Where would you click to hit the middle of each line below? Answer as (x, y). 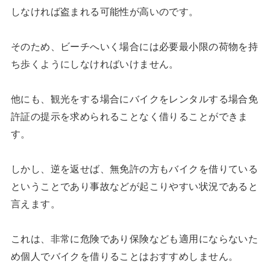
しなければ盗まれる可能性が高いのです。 (105, 11)
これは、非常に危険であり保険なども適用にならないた (134, 238)
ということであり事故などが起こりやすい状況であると (134, 186)
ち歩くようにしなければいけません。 (95, 64)
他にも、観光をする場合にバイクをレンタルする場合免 (134, 99)
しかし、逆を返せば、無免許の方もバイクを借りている (134, 168)
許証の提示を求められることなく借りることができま (129, 116)
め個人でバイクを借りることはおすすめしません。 (124, 256)
